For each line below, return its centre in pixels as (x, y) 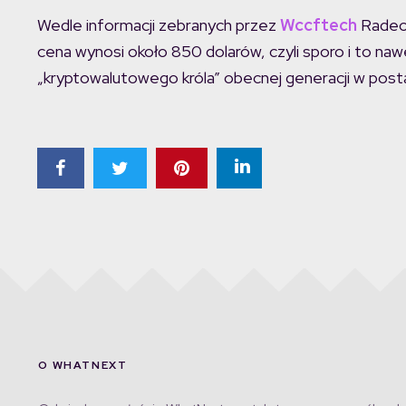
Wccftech (319, 24)
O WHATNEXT (83, 365)
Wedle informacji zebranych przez (159, 24)
